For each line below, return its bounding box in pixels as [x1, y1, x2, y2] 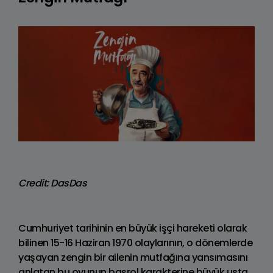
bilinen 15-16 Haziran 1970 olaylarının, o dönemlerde [18, 236, 252, 250]
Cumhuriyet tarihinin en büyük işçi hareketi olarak [18, 221, 247, 235]
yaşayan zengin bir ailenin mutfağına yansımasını [18, 250, 247, 264]
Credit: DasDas [18, 176, 87, 190]
